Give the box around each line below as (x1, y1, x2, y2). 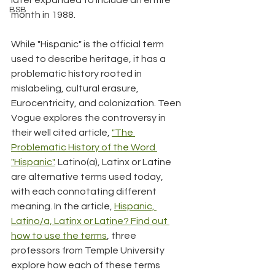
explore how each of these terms (11, 260, 162, 270)
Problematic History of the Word (11, 142, 157, 152)
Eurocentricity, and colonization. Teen (11, 98, 183, 108)
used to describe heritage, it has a (11, 53, 168, 64)
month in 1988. (11, 9, 76, 20)
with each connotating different (11, 186, 158, 196)
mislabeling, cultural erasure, (11, 83, 141, 93)
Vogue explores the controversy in (11, 112, 168, 123)
